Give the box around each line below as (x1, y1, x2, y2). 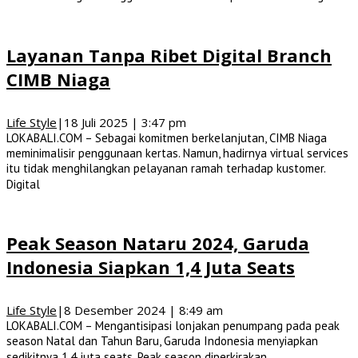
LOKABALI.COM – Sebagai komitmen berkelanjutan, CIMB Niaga (6, 129, 327, 145)
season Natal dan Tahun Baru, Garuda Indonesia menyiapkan (6, 333, 318, 349)
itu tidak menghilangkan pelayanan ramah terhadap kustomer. (6, 160, 325, 176)
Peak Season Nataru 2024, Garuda (6, 231, 309, 256)
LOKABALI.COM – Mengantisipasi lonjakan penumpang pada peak (6, 318, 340, 334)
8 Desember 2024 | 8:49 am (64, 302, 223, 319)
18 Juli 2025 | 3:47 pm (64, 113, 186, 130)
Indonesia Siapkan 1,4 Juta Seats (6, 255, 295, 280)
